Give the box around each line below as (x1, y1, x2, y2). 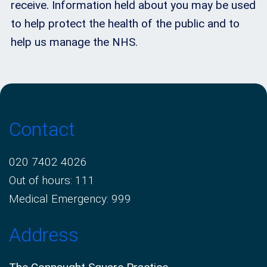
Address (9, 223, 79, 246)
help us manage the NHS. (11, 35, 138, 49)
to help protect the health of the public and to (11, 17, 240, 31)
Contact (9, 118, 75, 141)
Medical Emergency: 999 (9, 192, 131, 206)
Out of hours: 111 (9, 173, 95, 188)
